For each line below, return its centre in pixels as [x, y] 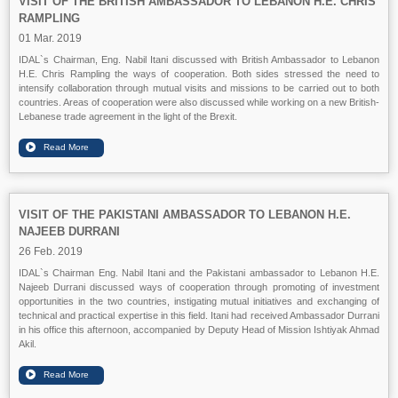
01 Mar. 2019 [50, 38]
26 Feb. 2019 [51, 251]
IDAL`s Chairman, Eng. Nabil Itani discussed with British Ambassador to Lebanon [199, 59]
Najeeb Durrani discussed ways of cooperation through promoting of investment [199, 287]
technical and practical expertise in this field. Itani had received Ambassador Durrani [199, 315]
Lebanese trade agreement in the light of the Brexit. [128, 116]
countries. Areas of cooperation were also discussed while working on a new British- [199, 102]
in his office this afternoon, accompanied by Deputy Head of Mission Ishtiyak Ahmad [199, 329]
